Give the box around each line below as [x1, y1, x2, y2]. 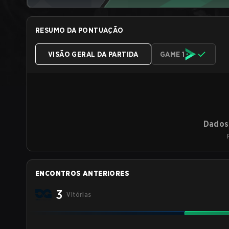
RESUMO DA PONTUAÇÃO [35, 26, 124, 34]
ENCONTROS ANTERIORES [35, 169, 129, 177]
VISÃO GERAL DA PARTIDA [48, 50, 139, 58]
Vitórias [66, 191, 91, 198]
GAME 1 [159, 50, 185, 58]
